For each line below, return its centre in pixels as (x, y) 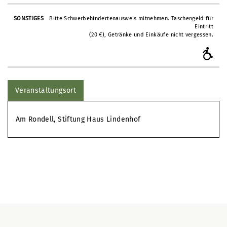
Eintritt (204, 27)
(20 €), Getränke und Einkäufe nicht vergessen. (152, 35)
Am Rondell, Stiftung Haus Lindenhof (78, 119)
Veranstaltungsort (46, 90)
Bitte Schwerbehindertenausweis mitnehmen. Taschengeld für (131, 19)
